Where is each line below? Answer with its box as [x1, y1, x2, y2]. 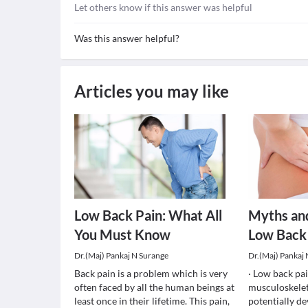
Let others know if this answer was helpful [74, 1, 252, 13]
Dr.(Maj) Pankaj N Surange [74, 250, 168, 261]
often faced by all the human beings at [74, 281, 234, 293]
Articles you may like [74, 81, 229, 101]
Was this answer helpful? [74, 32, 179, 44]
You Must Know [74, 226, 170, 243]
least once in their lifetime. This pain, [74, 295, 230, 307]
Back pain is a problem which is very [74, 267, 228, 279]
